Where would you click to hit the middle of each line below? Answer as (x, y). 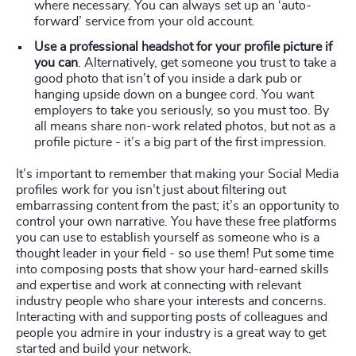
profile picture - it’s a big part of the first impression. (180, 143)
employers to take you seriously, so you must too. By (182, 111)
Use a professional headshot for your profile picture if (183, 47)
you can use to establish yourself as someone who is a (168, 238)
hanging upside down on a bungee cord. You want (174, 95)
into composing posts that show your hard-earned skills (172, 270)
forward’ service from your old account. (145, 22)
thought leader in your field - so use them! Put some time (175, 254)
